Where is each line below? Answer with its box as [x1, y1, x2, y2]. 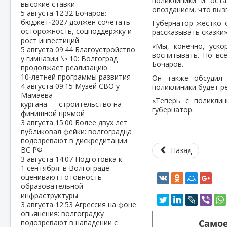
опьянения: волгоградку [21, 209, 104, 218]
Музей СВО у [75, 81, 120, 91]
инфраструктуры [21, 191, 78, 200]
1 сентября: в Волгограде [21, 163, 109, 173]
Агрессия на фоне [75, 200, 136, 209]
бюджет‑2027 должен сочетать [21, 17, 130, 27]
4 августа [21, 81, 55, 91]
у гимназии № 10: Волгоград [21, 54, 118, 63]
